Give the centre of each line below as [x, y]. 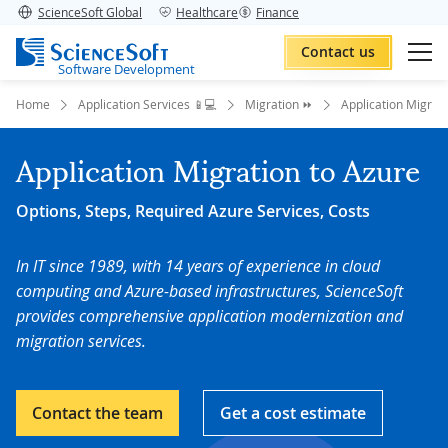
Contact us [338, 51]
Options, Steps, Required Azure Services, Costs [193, 211]
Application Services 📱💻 [147, 104]
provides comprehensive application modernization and [209, 316]
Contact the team [97, 413]
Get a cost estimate [293, 413]
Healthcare [207, 12]
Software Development [126, 69]
